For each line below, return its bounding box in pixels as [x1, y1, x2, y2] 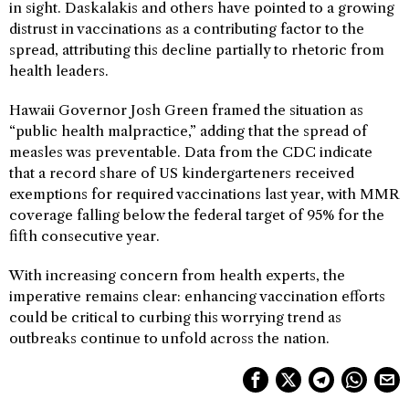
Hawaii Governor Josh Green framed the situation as [9, 100, 363, 119]
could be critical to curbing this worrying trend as [9, 308, 341, 326]
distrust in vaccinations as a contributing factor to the [9, 19, 364, 37]
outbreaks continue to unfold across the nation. [9, 329, 330, 347]
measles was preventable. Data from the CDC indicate [9, 142, 372, 161]
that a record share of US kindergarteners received [9, 163, 354, 182]
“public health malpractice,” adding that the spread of [9, 121, 367, 140]
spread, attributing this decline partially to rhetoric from [9, 40, 384, 58]
